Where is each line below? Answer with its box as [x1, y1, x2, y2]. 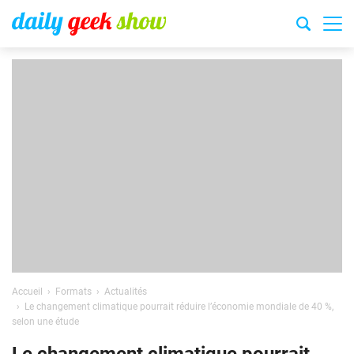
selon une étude [12, 316, 79, 327]
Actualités [104, 286, 147, 297]
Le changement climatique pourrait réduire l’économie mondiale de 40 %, [24, 301, 333, 312]
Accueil [12, 286, 43, 297]
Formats [55, 286, 92, 297]
